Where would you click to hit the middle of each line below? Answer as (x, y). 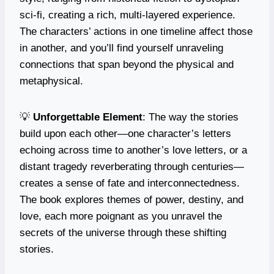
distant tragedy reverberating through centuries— (132, 166)
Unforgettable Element (88, 117)
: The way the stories (191, 117)
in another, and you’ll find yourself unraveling (121, 48)
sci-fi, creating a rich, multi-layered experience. (128, 15)
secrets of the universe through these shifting (123, 232)
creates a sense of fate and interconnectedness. (130, 183)
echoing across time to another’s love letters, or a (133, 150)
